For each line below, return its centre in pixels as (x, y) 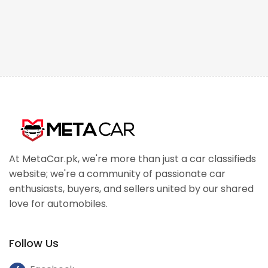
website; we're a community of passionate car (117, 174)
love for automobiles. (58, 204)
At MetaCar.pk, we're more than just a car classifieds (133, 159)
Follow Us (34, 243)
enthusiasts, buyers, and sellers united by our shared (131, 189)
